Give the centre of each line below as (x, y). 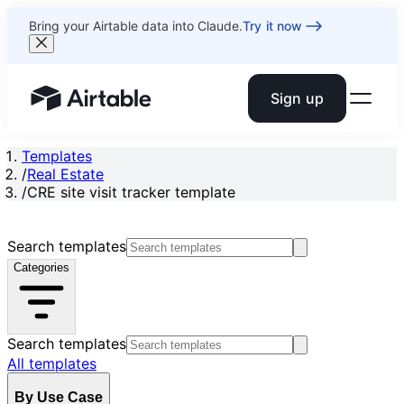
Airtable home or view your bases (144, 107)
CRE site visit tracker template (131, 192)
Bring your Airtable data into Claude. (136, 26)
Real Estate (65, 174)
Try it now (273, 26)
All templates (52, 363)
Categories (41, 267)
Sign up (297, 98)
